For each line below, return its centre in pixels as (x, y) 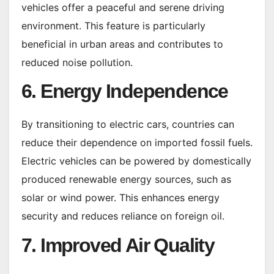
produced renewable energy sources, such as (126, 180)
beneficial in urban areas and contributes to (122, 44)
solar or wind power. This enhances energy (120, 198)
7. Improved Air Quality (118, 246)
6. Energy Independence (125, 91)
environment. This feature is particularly (113, 25)
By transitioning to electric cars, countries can (128, 124)
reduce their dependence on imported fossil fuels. (137, 143)
